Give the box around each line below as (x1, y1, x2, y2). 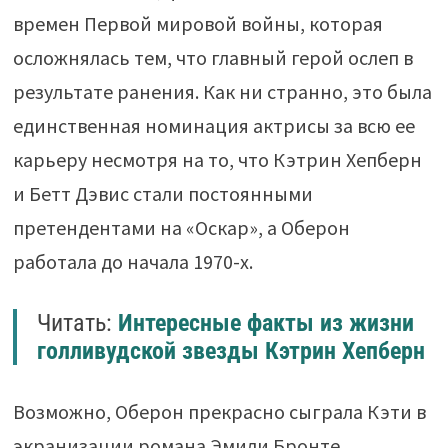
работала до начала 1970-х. (12, 249, 253, 275)
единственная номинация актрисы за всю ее (12, 113, 415, 139)
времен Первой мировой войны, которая (12, 11, 383, 37)
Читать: (36, 309, 118, 338)
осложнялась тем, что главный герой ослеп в (12, 45, 413, 71)
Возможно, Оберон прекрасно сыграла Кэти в (12, 399, 426, 425)
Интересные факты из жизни (117, 309, 414, 338)
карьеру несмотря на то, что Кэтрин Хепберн (12, 147, 422, 173)
